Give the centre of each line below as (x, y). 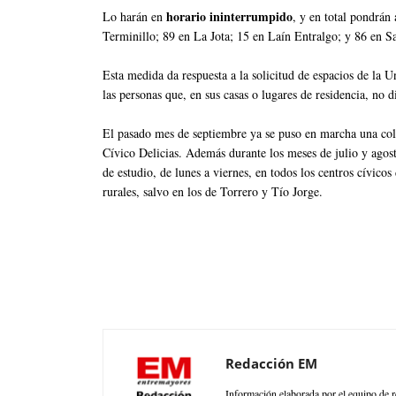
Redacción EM (271, 363)
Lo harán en (134, 16)
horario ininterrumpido (229, 16)
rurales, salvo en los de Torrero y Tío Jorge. (213, 191)
